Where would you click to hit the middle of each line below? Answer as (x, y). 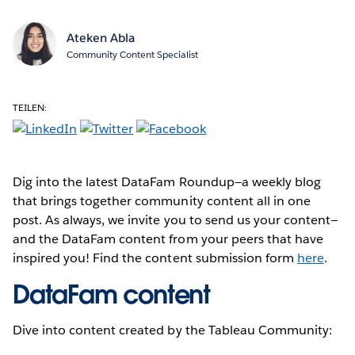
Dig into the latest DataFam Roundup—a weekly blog (167, 181)
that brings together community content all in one (162, 200)
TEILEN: (30, 107)
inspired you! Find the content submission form (155, 258)
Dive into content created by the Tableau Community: (174, 330)
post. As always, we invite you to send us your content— (176, 219)
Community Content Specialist (132, 54)
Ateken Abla (100, 37)
